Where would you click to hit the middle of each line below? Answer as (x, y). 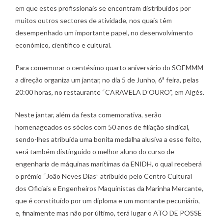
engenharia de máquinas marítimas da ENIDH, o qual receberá (109, 164)
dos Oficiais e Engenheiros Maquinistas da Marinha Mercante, (110, 188)
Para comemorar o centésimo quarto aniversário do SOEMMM (110, 67)
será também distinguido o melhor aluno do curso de (95, 151)
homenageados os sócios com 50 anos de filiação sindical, (103, 127)
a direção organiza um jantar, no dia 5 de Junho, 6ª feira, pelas (107, 80)
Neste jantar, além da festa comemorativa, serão (89, 114)
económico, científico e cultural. (64, 45)
